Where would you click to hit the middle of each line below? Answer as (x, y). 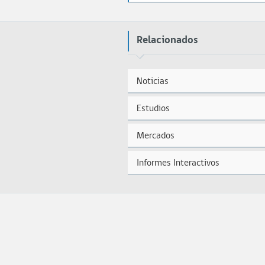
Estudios (153, 108)
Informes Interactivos (178, 162)
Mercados (156, 135)
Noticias (153, 81)
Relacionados (168, 39)
